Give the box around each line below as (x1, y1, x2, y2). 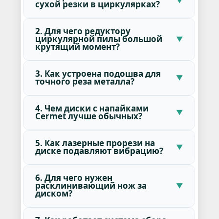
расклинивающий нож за (35, 179, 147, 191)
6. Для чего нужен (35, 172, 112, 183)
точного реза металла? (35, 75, 134, 87)
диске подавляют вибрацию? (35, 145, 163, 156)
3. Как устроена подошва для (35, 67, 161, 79)
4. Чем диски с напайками (35, 102, 149, 114)
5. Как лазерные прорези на (35, 137, 155, 149)
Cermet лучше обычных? (35, 110, 142, 122)
